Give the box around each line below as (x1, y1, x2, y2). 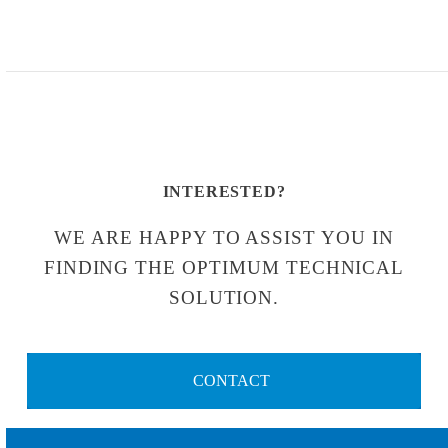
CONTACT (188, 371, 270, 389)
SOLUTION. (168, 286, 280, 308)
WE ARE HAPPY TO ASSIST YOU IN (54, 226, 394, 248)
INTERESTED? (162, 183, 286, 201)
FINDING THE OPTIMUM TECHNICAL (43, 256, 405, 278)
